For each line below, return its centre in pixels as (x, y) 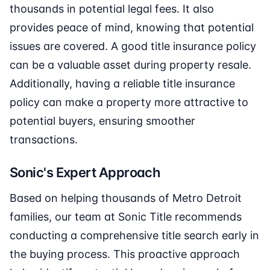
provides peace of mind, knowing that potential (132, 28)
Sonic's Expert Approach (85, 173)
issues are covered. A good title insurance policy (133, 46)
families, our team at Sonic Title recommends (126, 217)
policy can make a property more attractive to (129, 102)
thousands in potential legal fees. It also (112, 9)
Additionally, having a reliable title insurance (122, 84)
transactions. (44, 140)
